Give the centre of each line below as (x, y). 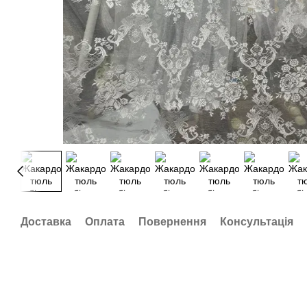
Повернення (172, 221)
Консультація (257, 221)
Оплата (105, 221)
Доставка (46, 221)
